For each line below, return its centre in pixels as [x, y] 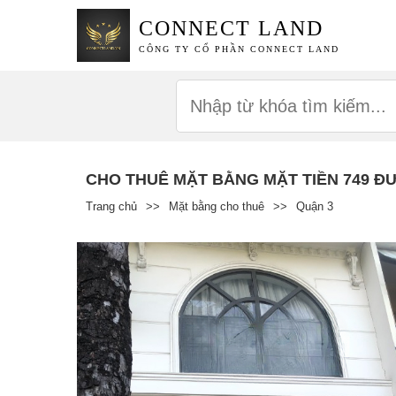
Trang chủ [111, 206]
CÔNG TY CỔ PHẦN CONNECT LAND [240, 49]
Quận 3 [315, 206]
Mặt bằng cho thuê [217, 206]
